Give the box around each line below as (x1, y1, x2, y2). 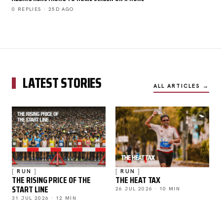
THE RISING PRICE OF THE (12, 173, 91, 187)
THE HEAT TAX (115, 173, 161, 187)
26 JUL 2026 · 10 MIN (115, 185, 180, 192)
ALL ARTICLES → (153, 82, 209, 89)
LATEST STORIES (23, 72, 102, 94)
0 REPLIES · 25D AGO (12, 5, 74, 12)
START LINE (12, 182, 48, 196)
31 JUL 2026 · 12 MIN (12, 194, 76, 201)
